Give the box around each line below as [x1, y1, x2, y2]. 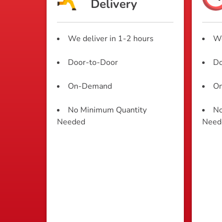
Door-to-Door [68, 57, 118, 68]
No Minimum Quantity [68, 105, 147, 116]
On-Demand [68, 81, 112, 92]
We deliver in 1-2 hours [68, 33, 154, 45]
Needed [57, 116, 85, 128]
